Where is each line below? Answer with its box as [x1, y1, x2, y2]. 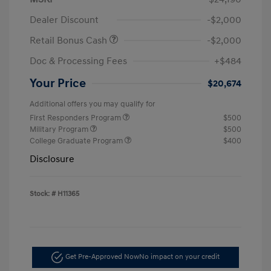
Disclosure [30, 152, 74, 165]
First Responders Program [30, 113, 123, 123]
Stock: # [30, 189, 56, 198]
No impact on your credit [139, 252, 220, 262]
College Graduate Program [30, 135, 125, 146]
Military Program [30, 124, 90, 134]
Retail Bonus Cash [30, 34, 109, 47]
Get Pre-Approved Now [65, 252, 140, 262]
